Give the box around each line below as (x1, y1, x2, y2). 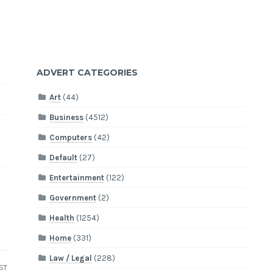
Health (49, 213, 75, 222)
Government (49, 193, 97, 202)
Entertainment (49, 172, 105, 182)
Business (49, 112, 84, 122)
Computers (49, 132, 93, 142)
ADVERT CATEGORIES (37, 67, 138, 79)
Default (49, 152, 78, 162)
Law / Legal (49, 253, 93, 263)
